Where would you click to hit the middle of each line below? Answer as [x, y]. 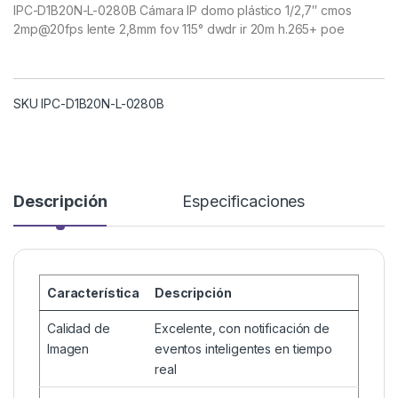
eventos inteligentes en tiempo [243, 349]
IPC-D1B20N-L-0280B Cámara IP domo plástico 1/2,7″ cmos [183, 11]
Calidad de [79, 329]
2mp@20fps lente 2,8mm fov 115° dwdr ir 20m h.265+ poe [179, 29]
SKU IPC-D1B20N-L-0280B [89, 104]
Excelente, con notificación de [242, 329]
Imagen [68, 349]
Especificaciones [244, 202]
